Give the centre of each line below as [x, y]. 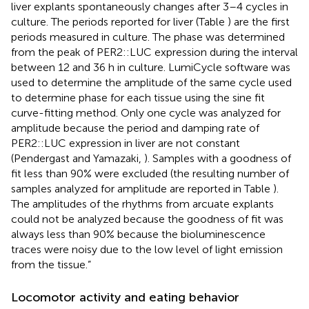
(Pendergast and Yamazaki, [78, 158]
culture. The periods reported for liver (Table [119, 21]
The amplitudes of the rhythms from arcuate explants [142, 203]
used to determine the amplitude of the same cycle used [151, 82]
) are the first [259, 21]
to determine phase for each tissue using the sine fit [138, 97]
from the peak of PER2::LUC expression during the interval [154, 52]
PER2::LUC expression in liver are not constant [126, 143]
